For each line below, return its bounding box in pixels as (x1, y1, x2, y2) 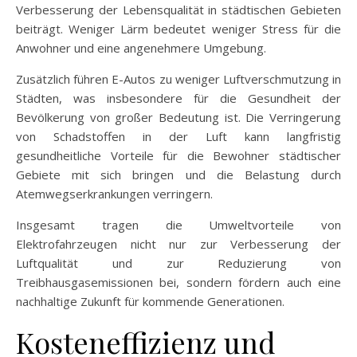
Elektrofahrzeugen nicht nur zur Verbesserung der (16, 236, 341, 253)
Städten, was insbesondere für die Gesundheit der (16, 90, 341, 107)
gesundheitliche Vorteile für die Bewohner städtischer (16, 147, 341, 164)
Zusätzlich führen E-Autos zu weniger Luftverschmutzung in (16, 71, 341, 88)
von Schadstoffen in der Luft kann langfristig (16, 128, 341, 145)
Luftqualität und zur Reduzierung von (16, 255, 341, 272)
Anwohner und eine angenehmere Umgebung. (16, 40, 266, 57)
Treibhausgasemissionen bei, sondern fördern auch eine (16, 274, 341, 291)
